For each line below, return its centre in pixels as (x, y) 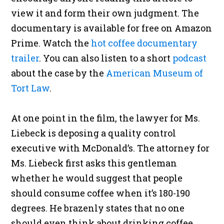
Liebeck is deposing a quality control (94, 133)
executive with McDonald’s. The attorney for (110, 148)
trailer (25, 58)
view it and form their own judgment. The (105, 13)
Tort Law (30, 88)
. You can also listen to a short (106, 58)
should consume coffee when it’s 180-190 (101, 193)
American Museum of (155, 73)
